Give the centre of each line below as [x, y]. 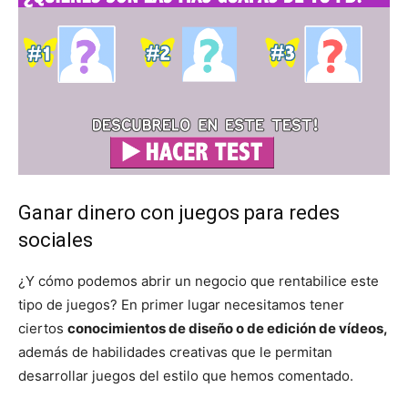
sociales [56, 240]
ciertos [43, 329]
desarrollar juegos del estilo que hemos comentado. [186, 376]
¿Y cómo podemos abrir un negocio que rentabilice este [199, 281]
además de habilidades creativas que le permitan [175, 352]
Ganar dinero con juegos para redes [179, 213]
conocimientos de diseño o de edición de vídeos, [227, 329]
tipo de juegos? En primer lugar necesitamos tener [181, 305]
